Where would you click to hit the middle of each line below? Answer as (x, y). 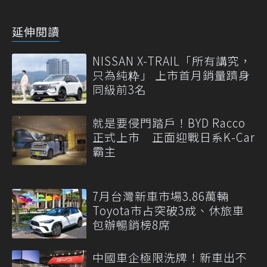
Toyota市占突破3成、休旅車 (168, 210)
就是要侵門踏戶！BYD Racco (169, 122)
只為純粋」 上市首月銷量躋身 (171, 75)
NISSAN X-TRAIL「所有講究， (172, 61)
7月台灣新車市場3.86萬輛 (161, 195)
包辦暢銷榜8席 (131, 224)
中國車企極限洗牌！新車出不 (170, 257)
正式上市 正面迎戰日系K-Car (174, 136)
